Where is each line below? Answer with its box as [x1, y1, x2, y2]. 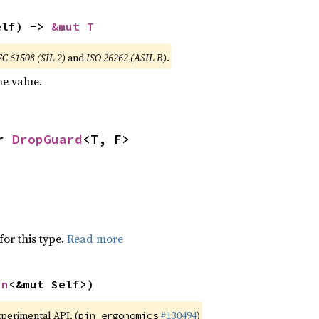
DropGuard [12, 131, 83, 147]
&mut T [51, 19, 94, 33]
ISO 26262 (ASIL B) [85, 51, 167, 65]
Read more [66, 231, 123, 246]
